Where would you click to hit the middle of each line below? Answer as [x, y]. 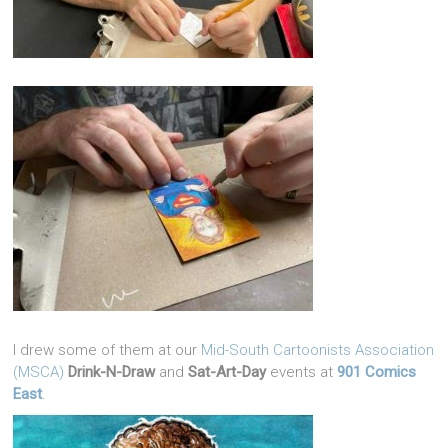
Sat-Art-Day [227, 372]
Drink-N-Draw [112, 372]
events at [302, 372]
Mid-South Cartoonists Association [318, 350]
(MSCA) [39, 372]
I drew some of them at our [107, 350]
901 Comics [377, 372]
